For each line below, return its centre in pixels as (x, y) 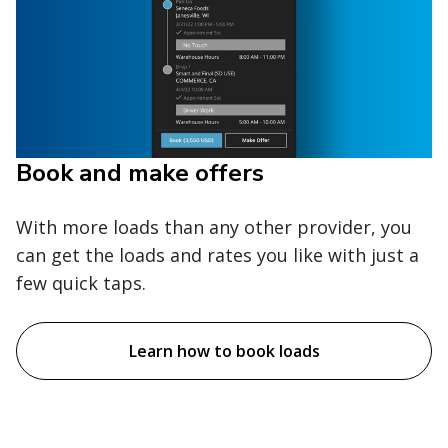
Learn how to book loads (224, 351)
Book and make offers (140, 173)
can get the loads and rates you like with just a (217, 255)
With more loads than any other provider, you (214, 227)
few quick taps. (81, 283)
